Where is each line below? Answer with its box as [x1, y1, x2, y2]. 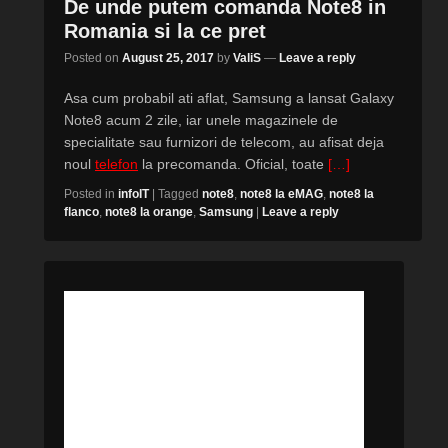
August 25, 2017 [122, 51, 214, 65]
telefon [95, 156, 138, 172]
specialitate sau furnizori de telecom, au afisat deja [64, 134, 384, 150]
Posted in [64, 187, 115, 201]
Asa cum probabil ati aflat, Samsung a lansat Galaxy [64, 90, 394, 106]
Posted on [64, 51, 122, 65]
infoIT [118, 187, 149, 201]
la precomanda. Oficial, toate [138, 156, 328, 172]
